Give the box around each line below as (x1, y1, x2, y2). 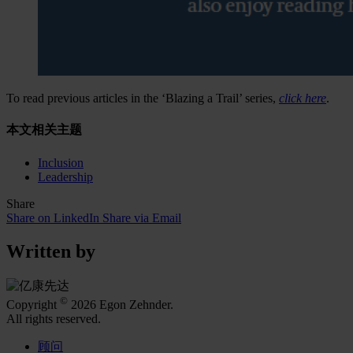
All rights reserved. (6, 311, 101, 325)
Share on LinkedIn (6, 210, 99, 225)
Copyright (6, 297, 60, 311)
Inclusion (38, 155, 84, 169)
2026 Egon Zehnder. (68, 297, 173, 311)
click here (279, 91, 326, 106)
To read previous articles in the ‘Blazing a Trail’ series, (6, 91, 279, 106)
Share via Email (102, 210, 181, 225)
